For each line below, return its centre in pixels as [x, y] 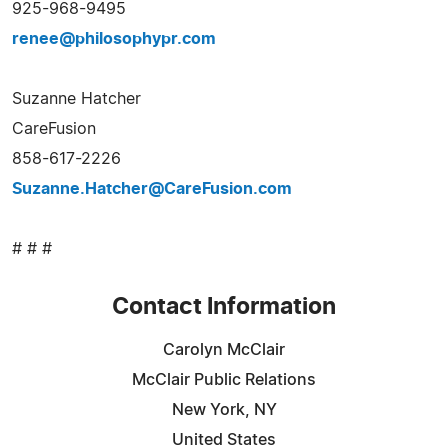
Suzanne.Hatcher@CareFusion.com [152, 188]
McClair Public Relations [224, 379]
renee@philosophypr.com [114, 38]
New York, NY [224, 409]
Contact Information [224, 307]
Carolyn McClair [224, 349]
